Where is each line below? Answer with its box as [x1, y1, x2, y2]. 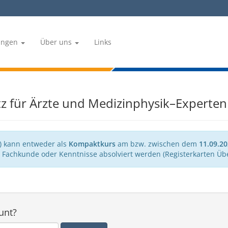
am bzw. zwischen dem [116, 139, 199, 149]
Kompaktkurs [69, 139, 116, 149]
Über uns [40, 37, 74, 47]
